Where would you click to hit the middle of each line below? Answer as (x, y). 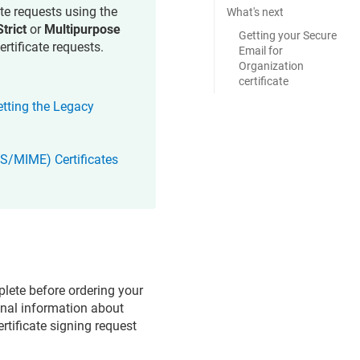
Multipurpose (83, 29)
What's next (255, 12)
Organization (271, 66)
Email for (260, 51)
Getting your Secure (287, 35)
